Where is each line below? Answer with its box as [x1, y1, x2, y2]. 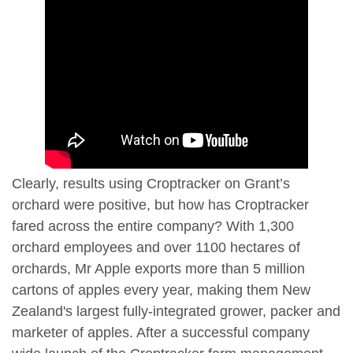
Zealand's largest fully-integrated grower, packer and [12, 303, 340, 320]
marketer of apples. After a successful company [12, 325, 310, 341]
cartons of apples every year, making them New [12, 282, 310, 299]
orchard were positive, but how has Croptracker [12, 197, 309, 214]
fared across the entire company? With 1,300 [12, 218, 294, 235]
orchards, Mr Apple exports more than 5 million [12, 261, 305, 277]
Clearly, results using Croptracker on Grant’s [12, 176, 290, 192]
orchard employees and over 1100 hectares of [12, 240, 300, 256]
